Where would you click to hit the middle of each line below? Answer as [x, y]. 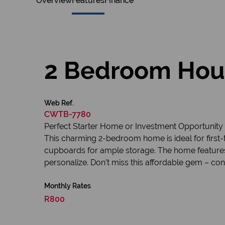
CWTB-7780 [68, 114]
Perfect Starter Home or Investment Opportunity [134, 126]
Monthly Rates [68, 186]
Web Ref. [59, 103]
